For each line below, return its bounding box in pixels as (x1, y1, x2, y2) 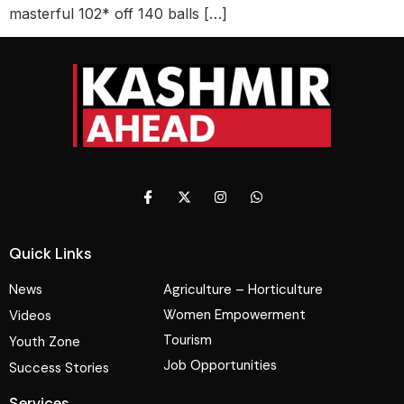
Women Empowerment (163, 306, 307, 325)
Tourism (163, 331, 213, 350)
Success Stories (9, 359, 109, 378)
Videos (9, 307, 51, 326)
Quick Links (9, 243, 92, 264)
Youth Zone (9, 333, 80, 352)
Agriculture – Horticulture (163, 280, 324, 299)
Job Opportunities (163, 356, 278, 375)
